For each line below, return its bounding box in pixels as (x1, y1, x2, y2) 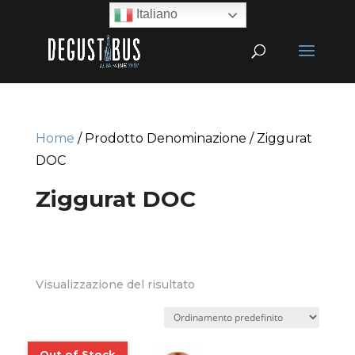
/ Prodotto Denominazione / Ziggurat (74, 131, 312, 146)
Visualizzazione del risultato (35, 277, 195, 292)
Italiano (132, 7, 177, 21)
